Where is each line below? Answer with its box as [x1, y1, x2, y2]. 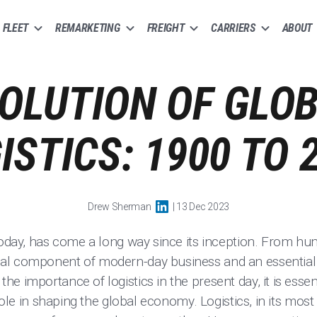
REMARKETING [55, 21, 120, 35]
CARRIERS [211, 21, 255, 35]
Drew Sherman [87, 201, 151, 212]
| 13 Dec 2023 [172, 201, 229, 212]
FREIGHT [146, 21, 185, 35]
